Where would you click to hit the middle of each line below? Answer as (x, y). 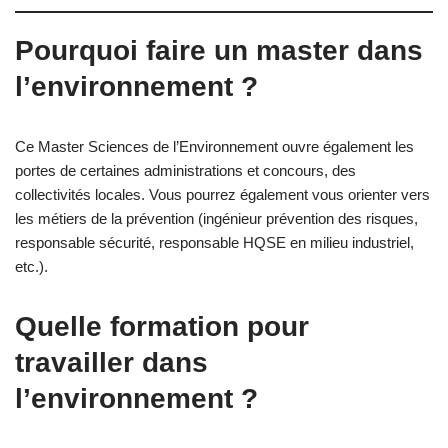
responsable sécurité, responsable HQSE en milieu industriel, (214, 242)
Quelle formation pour (162, 326)
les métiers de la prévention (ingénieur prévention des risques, (216, 218)
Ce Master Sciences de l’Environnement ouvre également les (214, 146)
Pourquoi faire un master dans (219, 50)
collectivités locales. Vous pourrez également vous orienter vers (222, 194)
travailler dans (111, 362)
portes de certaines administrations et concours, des (185, 170)
